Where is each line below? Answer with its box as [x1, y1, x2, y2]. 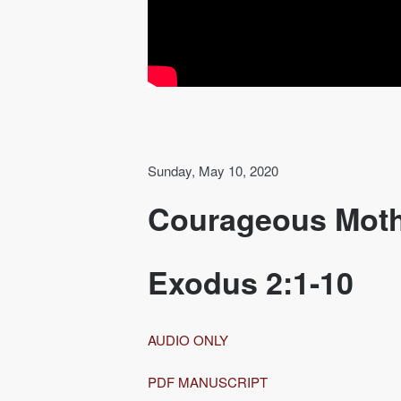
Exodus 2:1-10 [147, 260, 354, 303]
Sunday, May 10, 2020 [147, 161, 278, 181]
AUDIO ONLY [147, 329, 232, 349]
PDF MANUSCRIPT [147, 371, 268, 391]
